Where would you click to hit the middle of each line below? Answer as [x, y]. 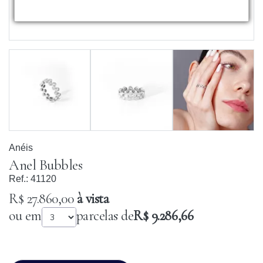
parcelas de [105, 216]
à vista [91, 199]
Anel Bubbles [45, 165]
